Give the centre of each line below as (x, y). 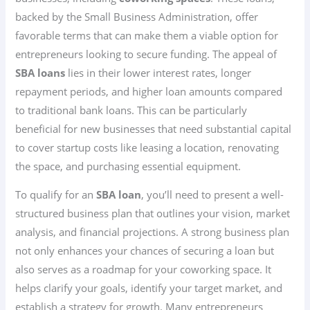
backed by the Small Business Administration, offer (137, 16)
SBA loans (40, 72)
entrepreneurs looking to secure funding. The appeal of (146, 54)
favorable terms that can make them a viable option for (147, 35)
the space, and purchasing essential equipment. (128, 166)
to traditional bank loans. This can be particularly (131, 110)
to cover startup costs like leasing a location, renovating (147, 147)
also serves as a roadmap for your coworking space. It (144, 270)
